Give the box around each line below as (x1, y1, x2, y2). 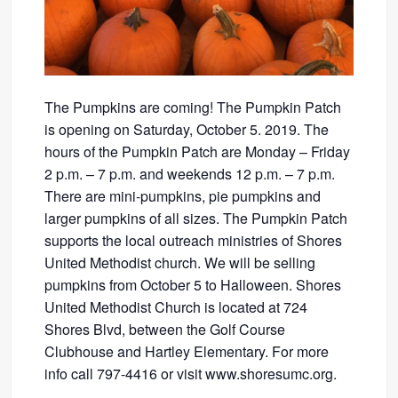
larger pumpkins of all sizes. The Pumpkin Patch (44, 207, 348, 228)
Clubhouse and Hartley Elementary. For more (44, 340, 330, 362)
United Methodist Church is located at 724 (44, 296, 308, 317)
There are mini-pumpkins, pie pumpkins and (44, 185, 322, 206)
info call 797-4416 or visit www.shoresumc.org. (44, 362, 338, 384)
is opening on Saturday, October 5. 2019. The (44, 118, 330, 139)
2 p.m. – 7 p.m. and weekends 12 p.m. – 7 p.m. (44, 163, 336, 184)
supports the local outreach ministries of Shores (44, 229, 343, 251)
